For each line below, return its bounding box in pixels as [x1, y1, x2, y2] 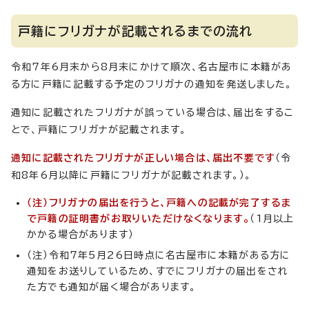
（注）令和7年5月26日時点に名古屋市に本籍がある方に [27, 250, 291, 260]
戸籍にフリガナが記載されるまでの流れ [18, 25, 253, 37]
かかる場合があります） [27, 230, 134, 239]
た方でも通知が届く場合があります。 [27, 282, 197, 292]
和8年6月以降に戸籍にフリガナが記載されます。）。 [11, 170, 251, 180]
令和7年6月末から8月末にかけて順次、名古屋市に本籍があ [11, 62, 292, 72]
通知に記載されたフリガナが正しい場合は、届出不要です [11, 153, 276, 163]
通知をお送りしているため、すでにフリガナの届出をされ [27, 266, 289, 276]
